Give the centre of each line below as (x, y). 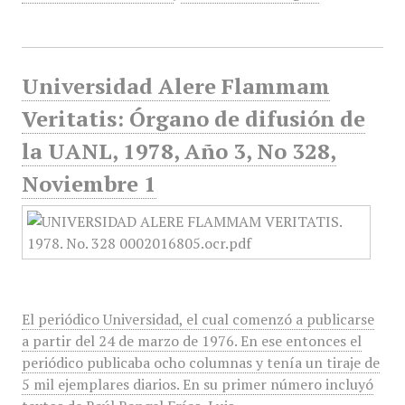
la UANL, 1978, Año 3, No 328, (179, 151)
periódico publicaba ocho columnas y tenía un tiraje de (200, 363)
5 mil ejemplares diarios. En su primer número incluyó (197, 384)
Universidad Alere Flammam (175, 86)
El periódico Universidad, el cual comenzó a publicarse (198, 319)
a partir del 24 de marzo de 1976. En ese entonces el (191, 341)
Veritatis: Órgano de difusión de (193, 118)
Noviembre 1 (89, 184)
